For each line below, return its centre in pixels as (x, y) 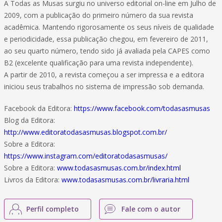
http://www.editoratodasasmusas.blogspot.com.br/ (85, 132)
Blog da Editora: (29, 120)
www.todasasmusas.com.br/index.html (119, 168)
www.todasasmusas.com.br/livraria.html (125, 180)
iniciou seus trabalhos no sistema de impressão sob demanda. (104, 86)
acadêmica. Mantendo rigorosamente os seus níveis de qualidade (109, 27)
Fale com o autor (151, 209)
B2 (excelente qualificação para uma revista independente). (99, 63)
